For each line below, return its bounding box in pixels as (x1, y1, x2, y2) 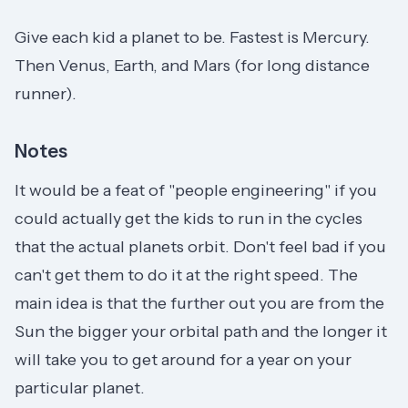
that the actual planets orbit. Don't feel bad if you (15, 236, 386, 257)
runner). (15, 83, 76, 104)
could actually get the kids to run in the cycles (15, 208, 362, 229)
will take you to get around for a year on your (15, 349, 352, 370)
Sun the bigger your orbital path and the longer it (15, 321, 387, 342)
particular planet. (15, 377, 145, 398)
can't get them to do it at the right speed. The (15, 264, 358, 285)
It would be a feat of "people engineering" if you (15, 179, 377, 200)
